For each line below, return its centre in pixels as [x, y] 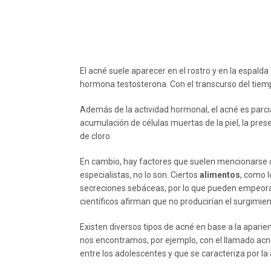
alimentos [220, 175]
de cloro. [96, 136]
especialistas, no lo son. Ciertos [140, 175]
